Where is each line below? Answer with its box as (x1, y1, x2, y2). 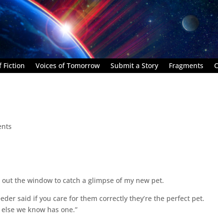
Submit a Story (110, 60, 158, 70)
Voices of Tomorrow (36, 60, 100, 70)
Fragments (169, 60, 203, 70)
